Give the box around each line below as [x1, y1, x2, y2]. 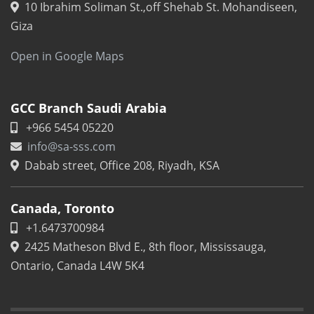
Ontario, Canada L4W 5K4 [11, 258, 144, 274]
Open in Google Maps [11, 48, 124, 64]
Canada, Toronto [11, 200, 114, 217]
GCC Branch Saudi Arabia [11, 100, 167, 117]
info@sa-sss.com [27, 139, 116, 155]
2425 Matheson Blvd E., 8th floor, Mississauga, [25, 239, 266, 255]
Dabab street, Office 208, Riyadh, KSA [25, 158, 219, 174]
